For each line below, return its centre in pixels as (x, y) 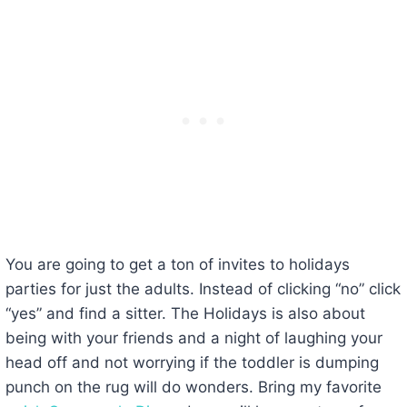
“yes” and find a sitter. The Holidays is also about (185, 313)
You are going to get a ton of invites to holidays (177, 264)
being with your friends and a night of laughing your (194, 338)
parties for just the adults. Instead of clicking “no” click (203, 288)
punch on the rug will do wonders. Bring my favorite (193, 387)
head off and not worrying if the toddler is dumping (192, 362)
